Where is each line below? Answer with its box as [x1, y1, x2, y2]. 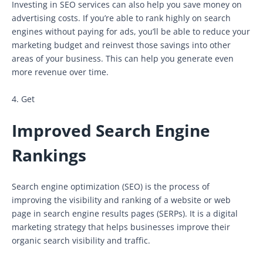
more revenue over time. [12, 66, 109, 77]
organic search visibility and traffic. [12, 234, 150, 246]
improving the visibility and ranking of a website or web [12, 194, 231, 205]
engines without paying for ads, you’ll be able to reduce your [12, 25, 250, 37]
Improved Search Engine [12, 119, 210, 141]
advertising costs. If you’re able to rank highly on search [12, 12, 231, 23]
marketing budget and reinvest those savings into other [12, 39, 231, 50]
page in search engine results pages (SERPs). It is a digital [12, 207, 238, 219]
